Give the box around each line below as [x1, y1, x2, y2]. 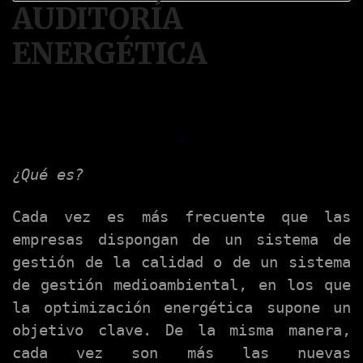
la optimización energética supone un [12, 299, 351, 317]
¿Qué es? [12, 166, 83, 184]
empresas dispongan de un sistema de [12, 231, 351, 249]
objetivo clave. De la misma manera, [12, 322, 351, 340]
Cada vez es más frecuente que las [12, 208, 351, 226]
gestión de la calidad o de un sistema [12, 254, 351, 271]
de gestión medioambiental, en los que [12, 276, 351, 294]
